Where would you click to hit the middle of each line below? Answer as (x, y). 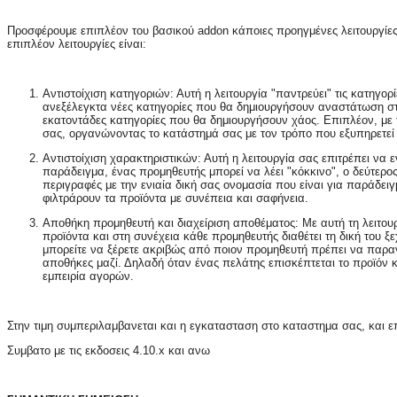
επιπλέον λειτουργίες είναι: (77, 44)
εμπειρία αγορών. (88, 276)
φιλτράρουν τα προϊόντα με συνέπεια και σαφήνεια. (175, 198)
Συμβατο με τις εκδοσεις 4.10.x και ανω (109, 351)
